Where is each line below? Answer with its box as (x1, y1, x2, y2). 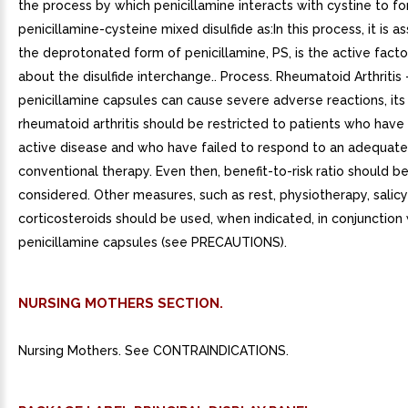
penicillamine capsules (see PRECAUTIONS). (18, 235, 287, 250)
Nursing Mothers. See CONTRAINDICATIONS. (18, 343, 289, 358)
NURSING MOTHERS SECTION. (18, 295, 223, 311)
